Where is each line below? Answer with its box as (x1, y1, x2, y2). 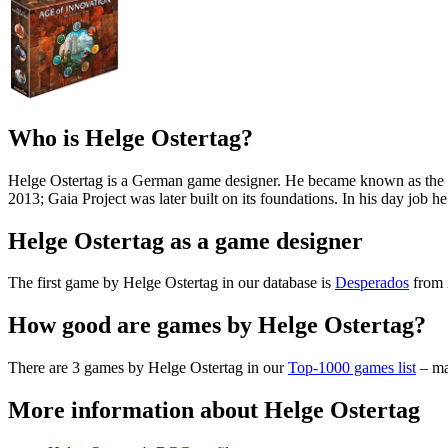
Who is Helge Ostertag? (8, 124, 253, 151)
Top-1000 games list (288, 359, 416, 377)
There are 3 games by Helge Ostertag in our (8, 359, 288, 377)
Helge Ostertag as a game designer (8, 227, 363, 254)
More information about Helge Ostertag (8, 397, 420, 424)
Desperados (335, 274, 409, 292)
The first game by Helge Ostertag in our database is (8, 274, 335, 292)
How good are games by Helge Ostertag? (8, 312, 426, 339)
